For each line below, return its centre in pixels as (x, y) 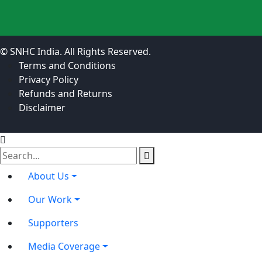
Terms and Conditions (67, 66)
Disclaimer (42, 108)
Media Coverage (64, 247)
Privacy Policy (49, 80)
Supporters (53, 223)
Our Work (50, 200)
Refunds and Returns (65, 94)
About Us (49, 176)
